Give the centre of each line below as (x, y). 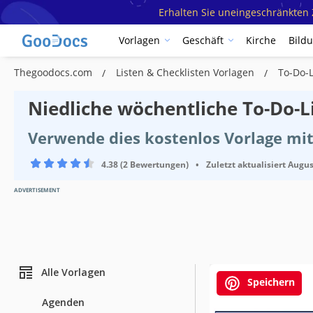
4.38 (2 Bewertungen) (145, 164)
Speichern (270, 282)
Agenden (63, 302)
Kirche (261, 41)
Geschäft (203, 41)
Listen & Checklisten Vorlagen (187, 72)
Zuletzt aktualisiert (246, 164)
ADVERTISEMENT (37, 189)
